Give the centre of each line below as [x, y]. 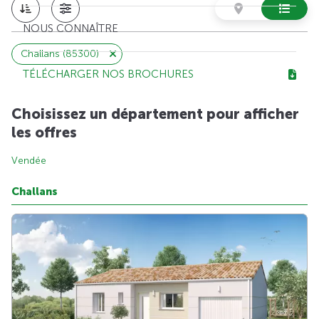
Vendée [29, 161]
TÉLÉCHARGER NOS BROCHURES [108, 74]
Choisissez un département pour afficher [155, 114]
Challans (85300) [60, 53]
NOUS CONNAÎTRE [70, 29]
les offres [44, 132]
